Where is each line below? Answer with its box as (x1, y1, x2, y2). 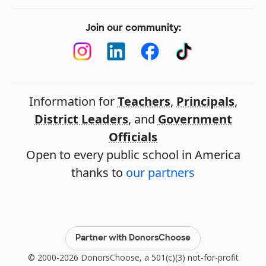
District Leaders (34, 110, 128, 127)
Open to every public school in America (26, 146, 240, 163)
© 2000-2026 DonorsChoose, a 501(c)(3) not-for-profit (27, 251, 239, 263)
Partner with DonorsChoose (75, 234, 191, 243)
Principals (176, 93, 235, 109)
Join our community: (85, 23, 181, 33)
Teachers (117, 93, 170, 109)
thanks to (71, 164, 126, 180)
